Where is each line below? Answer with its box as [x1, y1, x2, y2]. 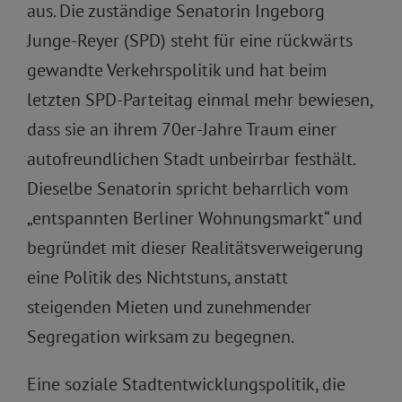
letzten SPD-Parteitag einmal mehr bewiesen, [27, 88, 372, 111]
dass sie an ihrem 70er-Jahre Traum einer [27, 118, 336, 141]
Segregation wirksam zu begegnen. [27, 325, 294, 348]
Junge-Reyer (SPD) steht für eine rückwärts [27, 29, 353, 52]
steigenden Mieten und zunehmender [27, 295, 311, 319]
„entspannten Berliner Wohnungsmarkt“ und [27, 206, 363, 230]
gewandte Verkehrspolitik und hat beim [27, 58, 327, 82]
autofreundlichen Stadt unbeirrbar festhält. [27, 147, 354, 170]
